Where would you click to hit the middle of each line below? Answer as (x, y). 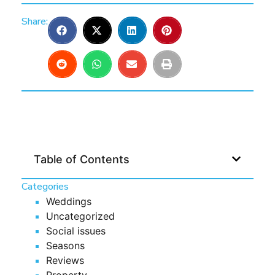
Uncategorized (80, 216)
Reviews (65, 260)
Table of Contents (82, 159)
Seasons (65, 245)
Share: (35, 21)
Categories (45, 186)
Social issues (76, 230)
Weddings (69, 201)
